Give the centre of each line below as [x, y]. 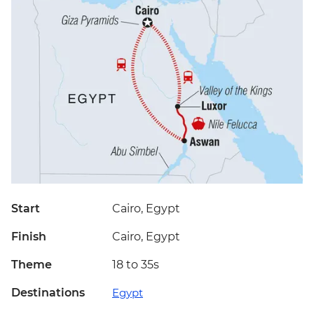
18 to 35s [136, 265]
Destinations [48, 293]
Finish [29, 237]
